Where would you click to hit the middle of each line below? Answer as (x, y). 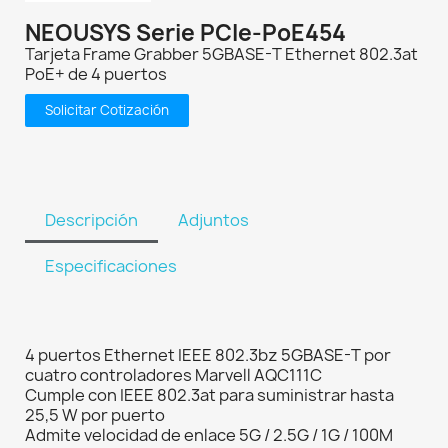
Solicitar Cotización (107, 110)
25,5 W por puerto (95, 415)
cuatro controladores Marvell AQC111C (173, 375)
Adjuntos (213, 220)
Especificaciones (111, 266)
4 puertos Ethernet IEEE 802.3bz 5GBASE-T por (208, 355)
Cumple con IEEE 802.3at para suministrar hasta (209, 395)
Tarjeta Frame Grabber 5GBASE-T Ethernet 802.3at (221, 54)
